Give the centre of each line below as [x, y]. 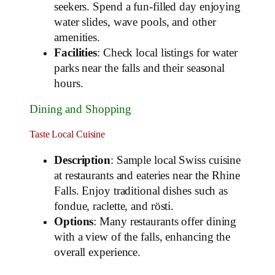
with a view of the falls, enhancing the [142, 237]
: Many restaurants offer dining [165, 222]
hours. [69, 84]
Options [74, 222]
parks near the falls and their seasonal [140, 68]
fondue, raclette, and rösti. [114, 207]
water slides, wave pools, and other [135, 22]
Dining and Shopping [81, 109]
